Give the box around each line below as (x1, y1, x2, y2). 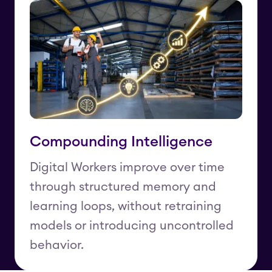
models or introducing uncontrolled (30, 220, 234, 233)
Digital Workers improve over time (30, 161, 225, 174)
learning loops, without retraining (30, 200, 222, 213)
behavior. (30, 239, 84, 252)
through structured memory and (30, 181, 216, 194)
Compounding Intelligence (30, 135, 212, 150)
